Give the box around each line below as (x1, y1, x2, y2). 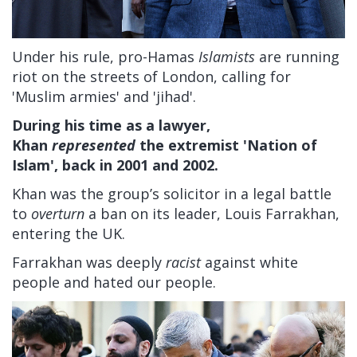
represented (52, 135, 135, 155)
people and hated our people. (12, 273, 216, 292)
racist (166, 253, 201, 273)
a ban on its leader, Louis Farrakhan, (88, 204, 339, 224)
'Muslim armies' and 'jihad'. (12, 87, 196, 107)
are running (259, 47, 339, 67)
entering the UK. (12, 224, 125, 244)
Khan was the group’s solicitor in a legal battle (12, 184, 331, 204)
